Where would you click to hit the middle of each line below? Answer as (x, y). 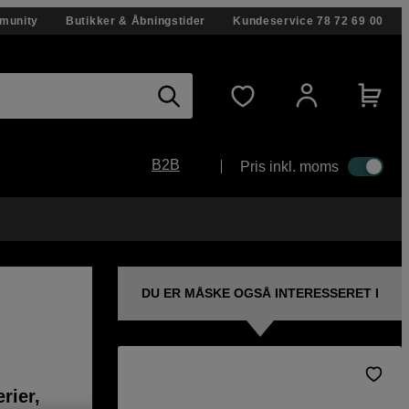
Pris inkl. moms (289, 166)
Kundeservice (273, 21)
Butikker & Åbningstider (136, 21)
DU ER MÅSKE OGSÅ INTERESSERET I (260, 293)
